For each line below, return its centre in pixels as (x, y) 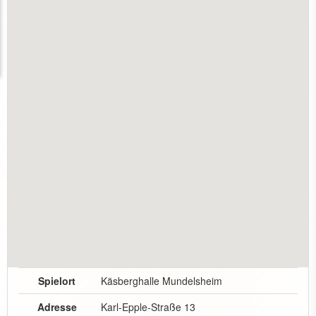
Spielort (57, 281)
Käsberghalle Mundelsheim (162, 281)
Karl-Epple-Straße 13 (148, 307)
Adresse (57, 307)
